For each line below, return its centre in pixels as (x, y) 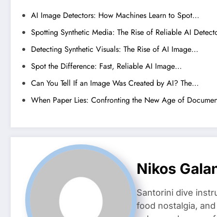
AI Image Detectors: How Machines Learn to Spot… (115, 15)
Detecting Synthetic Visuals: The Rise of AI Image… (115, 49)
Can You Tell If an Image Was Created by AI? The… (115, 83)
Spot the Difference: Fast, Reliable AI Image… (106, 66)
